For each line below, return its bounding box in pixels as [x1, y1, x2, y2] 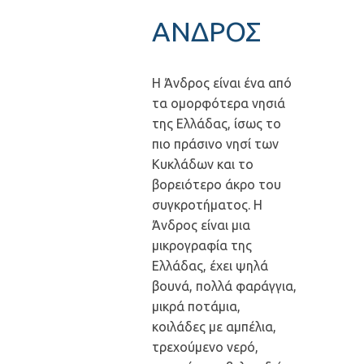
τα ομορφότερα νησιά [151, 96, 285, 110]
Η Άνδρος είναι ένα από [151, 76, 292, 90]
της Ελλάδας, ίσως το [151, 116, 281, 131]
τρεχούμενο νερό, [151, 340, 258, 354]
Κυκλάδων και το [151, 157, 253, 171]
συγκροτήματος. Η [151, 197, 262, 212]
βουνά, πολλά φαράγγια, [151, 279, 297, 293]
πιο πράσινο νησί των [151, 136, 279, 151]
